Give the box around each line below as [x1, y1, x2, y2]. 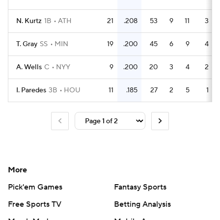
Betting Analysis [114, 199, 171, 209]
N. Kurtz [16, 17, 42, 26]
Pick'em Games [8, 182, 62, 192]
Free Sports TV [8, 199, 61, 209]
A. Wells [16, 63, 42, 72]
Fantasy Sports [114, 182, 166, 192]
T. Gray [16, 40, 37, 49]
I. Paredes [16, 86, 46, 95]
